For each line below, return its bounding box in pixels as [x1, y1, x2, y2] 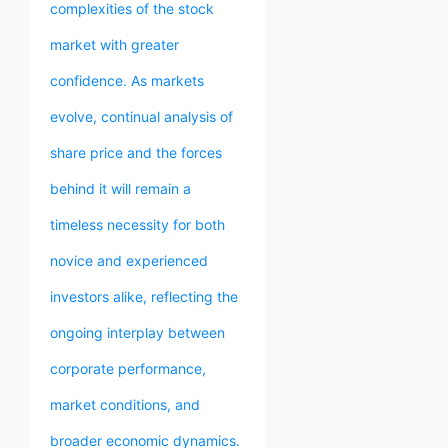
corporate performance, [50, 359, 206, 377]
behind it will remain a [50, 179, 191, 197]
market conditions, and [50, 395, 200, 413]
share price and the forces [50, 143, 222, 161]
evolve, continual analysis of [50, 107, 233, 125]
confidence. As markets [50, 71, 204, 89]
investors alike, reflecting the [50, 287, 238, 305]
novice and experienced [50, 251, 208, 269]
